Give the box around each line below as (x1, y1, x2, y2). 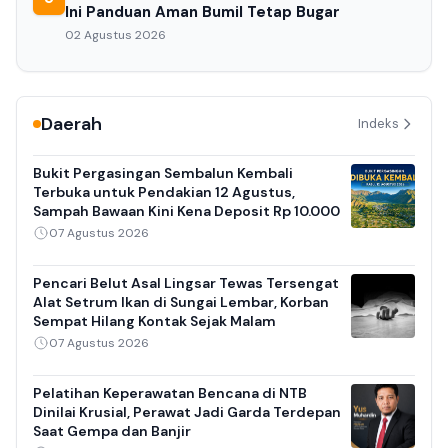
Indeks (358, 115, 399, 133)
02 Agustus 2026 (65, 26, 166, 43)
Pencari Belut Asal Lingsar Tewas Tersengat (33, 273, 339, 292)
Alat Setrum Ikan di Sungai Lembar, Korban (33, 292, 329, 311)
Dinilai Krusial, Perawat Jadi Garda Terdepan (33, 402, 341, 421)
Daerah (41, 111, 102, 136)
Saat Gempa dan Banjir (33, 421, 191, 440)
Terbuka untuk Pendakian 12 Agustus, (33, 182, 295, 201)
